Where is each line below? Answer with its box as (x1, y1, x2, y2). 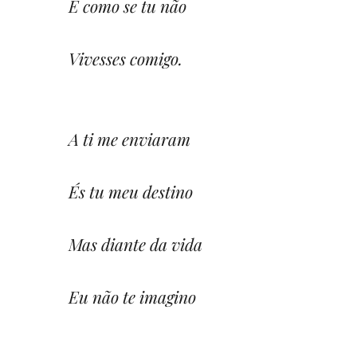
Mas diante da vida (69, 232, 202, 255)
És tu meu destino (69, 179, 193, 202)
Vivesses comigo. (69, 46, 182, 69)
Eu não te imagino (69, 284, 196, 308)
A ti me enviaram (69, 127, 190, 150)
